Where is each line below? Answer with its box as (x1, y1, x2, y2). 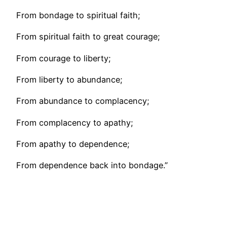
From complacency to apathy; (16, 117, 133, 128)
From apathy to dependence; (16, 138, 130, 149)
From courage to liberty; (16, 53, 111, 63)
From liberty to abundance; (16, 74, 123, 85)
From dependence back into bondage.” (16, 160, 168, 171)
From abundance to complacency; (16, 96, 149, 106)
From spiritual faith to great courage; (16, 31, 160, 42)
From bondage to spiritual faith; (16, 10, 140, 21)
